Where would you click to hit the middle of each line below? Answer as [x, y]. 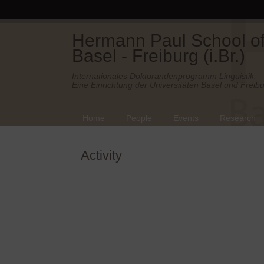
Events [186, 118]
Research [238, 118]
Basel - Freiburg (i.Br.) [159, 56]
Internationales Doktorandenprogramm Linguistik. [164, 76]
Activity [101, 155]
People [139, 118]
